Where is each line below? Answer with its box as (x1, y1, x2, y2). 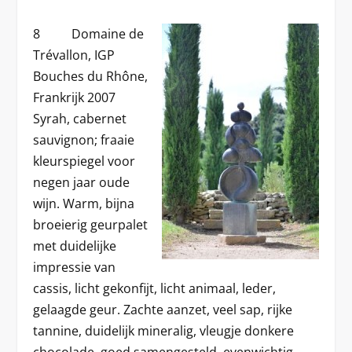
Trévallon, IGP (33, 46, 115, 64)
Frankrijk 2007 (33, 88, 116, 106)
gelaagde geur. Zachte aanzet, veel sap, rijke (33, 300, 293, 318)
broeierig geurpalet (33, 215, 148, 233)
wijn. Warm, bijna (33, 194, 135, 212)
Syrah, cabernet (33, 109, 127, 127)
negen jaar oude (33, 173, 130, 191)
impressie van (33, 258, 116, 276)
